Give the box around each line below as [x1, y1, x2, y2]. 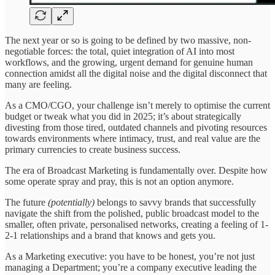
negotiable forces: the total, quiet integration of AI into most [5, 46, 234, 57]
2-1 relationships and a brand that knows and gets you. [5, 230, 215, 241]
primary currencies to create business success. [5, 144, 180, 155]
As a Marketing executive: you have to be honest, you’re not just [5, 251, 255, 262]
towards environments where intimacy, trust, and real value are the [5, 133, 260, 144]
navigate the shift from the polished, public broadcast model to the [5, 208, 259, 219]
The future [5, 197, 48, 208]
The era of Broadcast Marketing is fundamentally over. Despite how [5, 165, 268, 176]
